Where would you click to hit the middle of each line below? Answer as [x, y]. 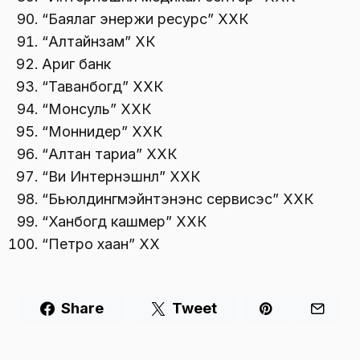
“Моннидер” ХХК [102, 132]
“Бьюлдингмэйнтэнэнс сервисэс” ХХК [178, 199]
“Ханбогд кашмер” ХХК [124, 222]
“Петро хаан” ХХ [101, 244]
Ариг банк [76, 64]
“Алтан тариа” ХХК [109, 154]
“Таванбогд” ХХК [102, 87]
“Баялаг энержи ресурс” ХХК [145, 19]
